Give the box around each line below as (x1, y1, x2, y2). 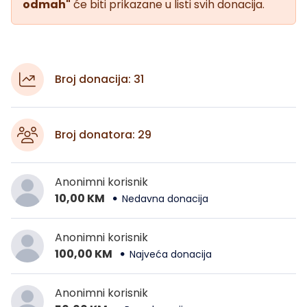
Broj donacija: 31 (55, 71, 144, 87)
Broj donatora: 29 (55, 126, 151, 143)
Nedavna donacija (122, 192, 208, 206)
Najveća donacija (130, 247, 212, 262)
